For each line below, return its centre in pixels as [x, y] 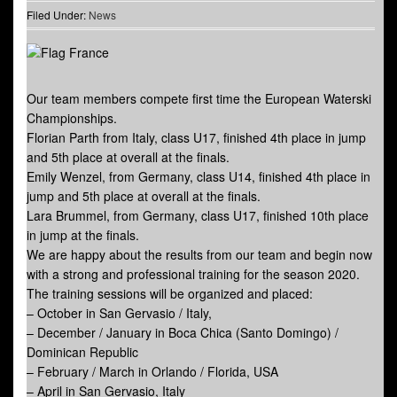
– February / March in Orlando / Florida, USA [152, 372]
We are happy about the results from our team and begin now [199, 255]
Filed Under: [58, 15]
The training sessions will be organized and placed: [170, 294]
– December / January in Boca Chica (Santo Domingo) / [183, 333]
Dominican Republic [82, 352]
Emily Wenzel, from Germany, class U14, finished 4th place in [198, 177]
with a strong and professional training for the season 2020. [193, 274]
